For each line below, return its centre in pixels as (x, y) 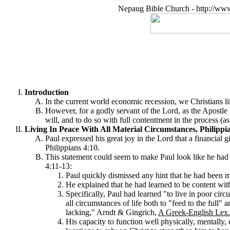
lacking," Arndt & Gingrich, (112, 212)
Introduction (47, 92)
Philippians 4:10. (72, 148)
